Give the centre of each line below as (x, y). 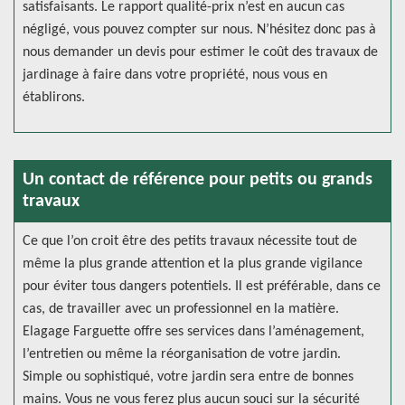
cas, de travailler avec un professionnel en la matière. (181, 309)
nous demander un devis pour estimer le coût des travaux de (200, 52)
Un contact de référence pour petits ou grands (198, 180)
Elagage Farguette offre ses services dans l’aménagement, (193, 332)
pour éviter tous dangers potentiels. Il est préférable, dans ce (202, 287)
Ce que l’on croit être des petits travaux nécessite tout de (190, 241)
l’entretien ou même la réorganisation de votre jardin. (182, 354)
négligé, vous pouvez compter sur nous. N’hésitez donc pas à (199, 30)
